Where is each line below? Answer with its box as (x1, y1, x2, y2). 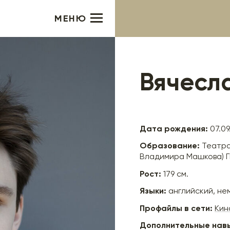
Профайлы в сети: (140, 203, 213, 213)
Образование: (140, 141, 200, 151)
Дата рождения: (140, 124, 208, 133)
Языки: (140, 186, 166, 196)
